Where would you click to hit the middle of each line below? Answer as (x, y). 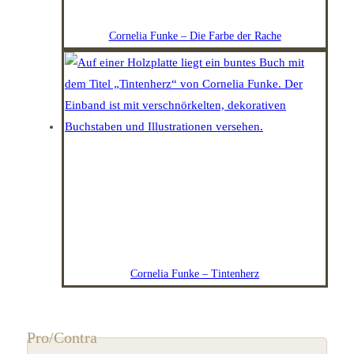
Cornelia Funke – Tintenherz (195, 273)
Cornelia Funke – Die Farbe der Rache (195, 36)
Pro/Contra (62, 338)
